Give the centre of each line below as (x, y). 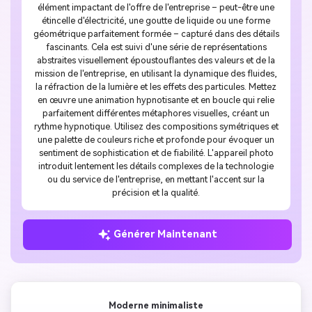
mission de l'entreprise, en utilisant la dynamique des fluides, (156, 73)
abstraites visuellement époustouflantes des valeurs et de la (156, 60)
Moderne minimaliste (156, 305)
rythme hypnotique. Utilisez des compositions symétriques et (156, 126)
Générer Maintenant (166, 235)
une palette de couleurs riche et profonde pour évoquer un (156, 139)
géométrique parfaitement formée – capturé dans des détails (156, 33)
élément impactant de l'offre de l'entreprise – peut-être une (156, 7)
